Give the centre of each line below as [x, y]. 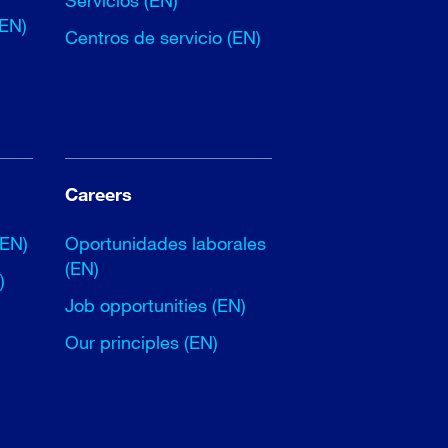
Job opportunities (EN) [155, 305]
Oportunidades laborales [165, 243]
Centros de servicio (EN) [162, 37]
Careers [98, 194]
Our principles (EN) [141, 342]
